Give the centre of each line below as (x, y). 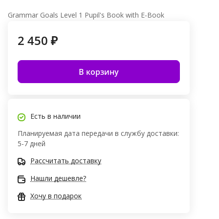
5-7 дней (32, 144)
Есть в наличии (55, 116)
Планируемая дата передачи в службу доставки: (98, 133)
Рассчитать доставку (66, 161)
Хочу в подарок (56, 196)
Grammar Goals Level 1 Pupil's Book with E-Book (86, 15)
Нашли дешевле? (58, 178)
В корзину (99, 72)
